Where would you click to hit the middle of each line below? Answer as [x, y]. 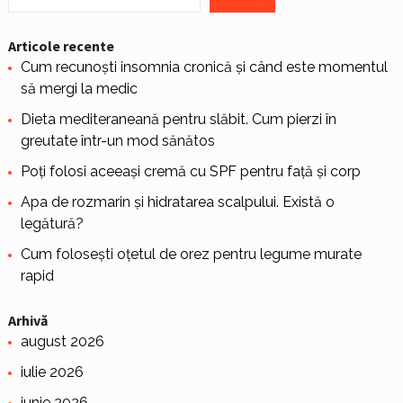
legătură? [52, 224]
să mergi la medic [79, 89]
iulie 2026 [52, 372]
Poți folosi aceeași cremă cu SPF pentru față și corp [190, 172]
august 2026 [62, 342]
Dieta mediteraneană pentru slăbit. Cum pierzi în [178, 120]
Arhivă [27, 321]
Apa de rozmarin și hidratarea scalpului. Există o [177, 202]
